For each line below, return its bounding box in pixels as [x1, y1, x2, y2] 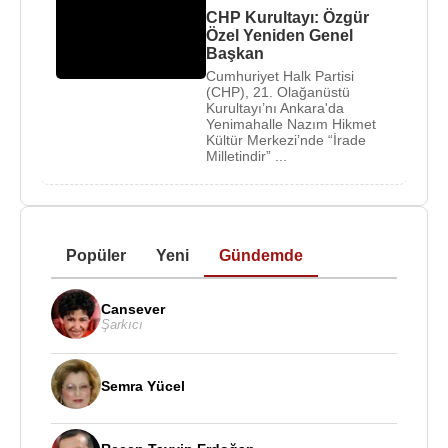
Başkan [206, 45, 264, 62]
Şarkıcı [101, 316, 143, 332]
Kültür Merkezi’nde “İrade [206, 132, 366, 148]
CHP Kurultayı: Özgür [206, 9, 369, 26]
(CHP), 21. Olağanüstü [206, 84, 350, 100]
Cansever [101, 300, 165, 317]
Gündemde [219, 247, 303, 264]
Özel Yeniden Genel [206, 27, 353, 44]
